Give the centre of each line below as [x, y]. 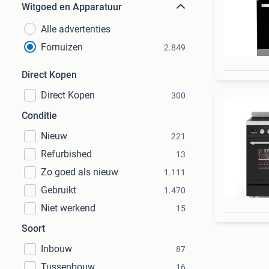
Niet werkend [68, 208]
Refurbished [66, 154]
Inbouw [56, 249]
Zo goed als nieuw [80, 172]
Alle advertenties [76, 29]
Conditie [39, 116]
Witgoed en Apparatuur [72, 7]
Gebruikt [59, 190]
